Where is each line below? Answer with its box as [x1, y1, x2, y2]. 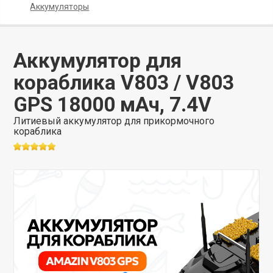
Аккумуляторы [30, 2, 90, 12]
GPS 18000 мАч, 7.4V [13, 93, 212, 116]
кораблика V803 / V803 [13, 71, 235, 94]
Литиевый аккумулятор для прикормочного [13, 115, 215, 127]
